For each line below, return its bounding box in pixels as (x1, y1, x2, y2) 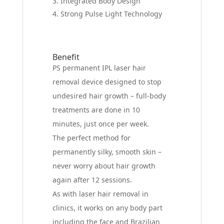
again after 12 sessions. (52, 174, 132, 184)
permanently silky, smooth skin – (52, 146, 162, 156)
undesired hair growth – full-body (52, 90, 166, 100)
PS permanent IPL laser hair (52, 62, 146, 72)
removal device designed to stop (52, 76, 162, 86)
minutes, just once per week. (52, 118, 149, 128)
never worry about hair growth (52, 160, 156, 170)
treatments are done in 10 (52, 104, 140, 114)
